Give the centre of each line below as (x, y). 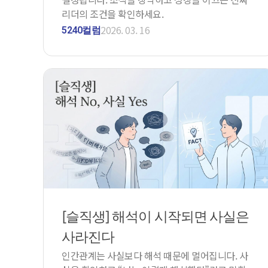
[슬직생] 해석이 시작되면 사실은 (156, 216)
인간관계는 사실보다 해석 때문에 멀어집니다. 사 (155, 255)
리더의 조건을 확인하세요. (112, 13)
